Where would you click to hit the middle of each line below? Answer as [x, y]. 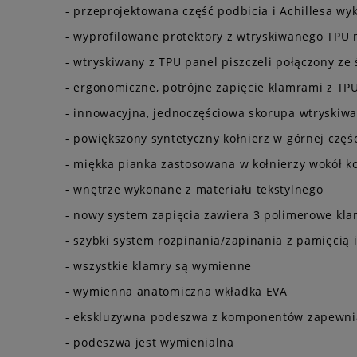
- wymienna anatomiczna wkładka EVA [177, 291]
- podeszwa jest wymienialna [150, 342]
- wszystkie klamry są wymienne [159, 265]
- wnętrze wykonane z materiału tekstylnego [194, 189]
